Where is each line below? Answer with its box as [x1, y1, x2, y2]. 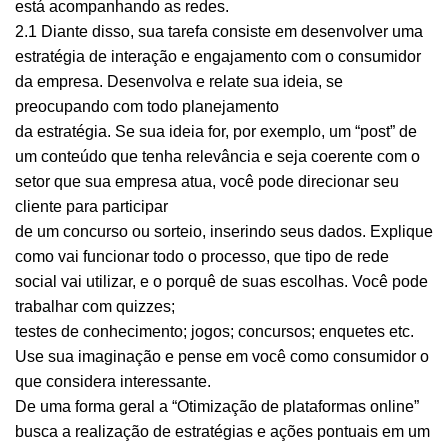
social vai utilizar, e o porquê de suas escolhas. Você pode [15, 273, 428, 291]
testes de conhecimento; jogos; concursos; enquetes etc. [15, 323, 414, 341]
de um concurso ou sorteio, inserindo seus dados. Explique [15, 223, 433, 241]
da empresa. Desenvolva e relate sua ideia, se [15, 73, 343, 91]
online [370, 398, 414, 416]
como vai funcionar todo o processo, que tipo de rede [15, 248, 389, 266]
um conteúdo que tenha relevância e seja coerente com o [15, 148, 420, 166]
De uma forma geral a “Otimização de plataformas [15, 398, 370, 416]
